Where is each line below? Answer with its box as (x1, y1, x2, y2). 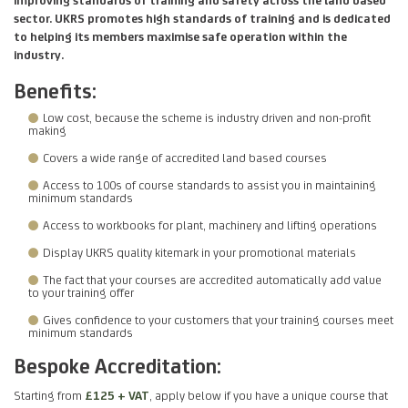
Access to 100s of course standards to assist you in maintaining (42, 177, 376, 192)
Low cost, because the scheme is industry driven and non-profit (42, 109, 371, 125)
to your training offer (28, 284, 134, 300)
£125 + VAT (85, 387, 149, 403)
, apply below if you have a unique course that (149, 387, 388, 403)
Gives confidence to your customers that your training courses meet (42, 311, 393, 327)
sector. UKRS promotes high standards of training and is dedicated (14, 10, 391, 25)
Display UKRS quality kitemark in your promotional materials (42, 244, 356, 260)
